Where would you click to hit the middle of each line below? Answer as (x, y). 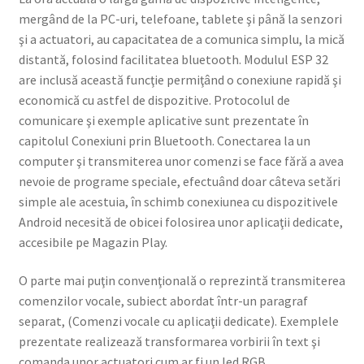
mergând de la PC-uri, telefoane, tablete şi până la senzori (180, 18)
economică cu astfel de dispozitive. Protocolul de (154, 100)
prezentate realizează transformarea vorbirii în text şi (169, 342)
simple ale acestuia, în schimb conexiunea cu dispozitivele (178, 201)
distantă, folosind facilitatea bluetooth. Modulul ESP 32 (173, 59)
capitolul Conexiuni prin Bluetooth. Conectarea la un (164, 140)
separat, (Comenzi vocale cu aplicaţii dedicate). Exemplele (178, 321)
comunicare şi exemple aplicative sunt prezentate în (163, 120)
